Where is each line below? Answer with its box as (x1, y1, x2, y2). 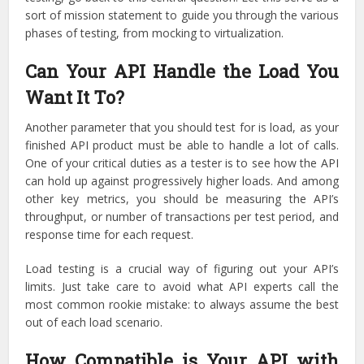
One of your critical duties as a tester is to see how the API (25, 155, 339, 171)
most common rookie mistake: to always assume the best (25, 297, 339, 312)
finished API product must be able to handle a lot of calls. (25, 137, 339, 153)
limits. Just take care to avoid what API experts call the (25, 279, 339, 294)
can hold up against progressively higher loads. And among (25, 173, 339, 188)
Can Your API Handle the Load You (25, 59, 339, 83)
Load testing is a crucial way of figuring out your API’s (25, 261, 339, 276)
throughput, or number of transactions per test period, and (25, 209, 339, 224)
